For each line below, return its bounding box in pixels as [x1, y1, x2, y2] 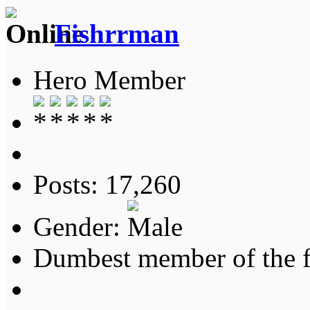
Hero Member [33, 64, 185, 95]
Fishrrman [55, 19, 179, 49]
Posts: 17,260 [33, 169, 181, 199]
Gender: [33, 211, 127, 241]
